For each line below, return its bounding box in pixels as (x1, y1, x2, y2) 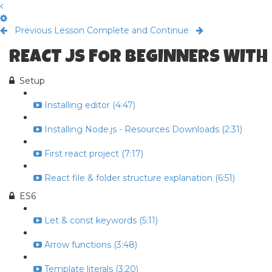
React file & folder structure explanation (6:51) (44, 172, 235, 183)
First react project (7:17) (44, 148, 143, 159)
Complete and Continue (87, 25, 189, 36)
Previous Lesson (15, 25, 84, 36)
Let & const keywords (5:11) (44, 215, 158, 226)
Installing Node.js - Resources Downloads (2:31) (44, 124, 242, 135)
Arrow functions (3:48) (44, 239, 137, 250)
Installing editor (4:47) (44, 100, 135, 110)
